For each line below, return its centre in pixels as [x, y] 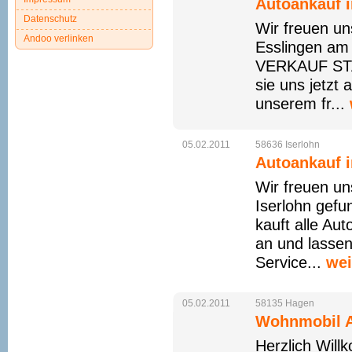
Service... [291, 262]
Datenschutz [50, 19]
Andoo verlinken [59, 38]
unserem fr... [302, 104]
